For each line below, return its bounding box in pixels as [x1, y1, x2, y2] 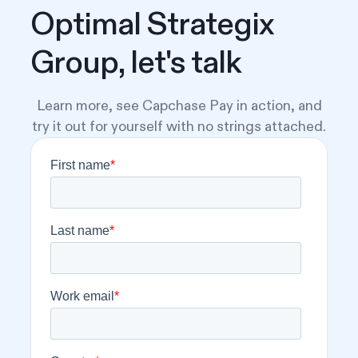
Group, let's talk [30, 48, 241, 81]
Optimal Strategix [30, 10, 274, 42]
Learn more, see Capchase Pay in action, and [36, 99, 322, 114]
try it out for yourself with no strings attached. [32, 120, 326, 135]
